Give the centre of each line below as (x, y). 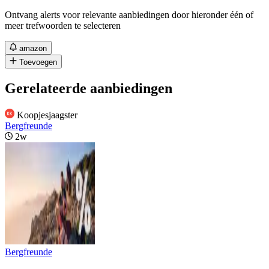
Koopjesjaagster (47, 115)
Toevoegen (38, 62)
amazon (33, 48)
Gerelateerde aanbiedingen (89, 88)
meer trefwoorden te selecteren (63, 25)
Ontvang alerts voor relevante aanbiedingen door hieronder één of (129, 14)
